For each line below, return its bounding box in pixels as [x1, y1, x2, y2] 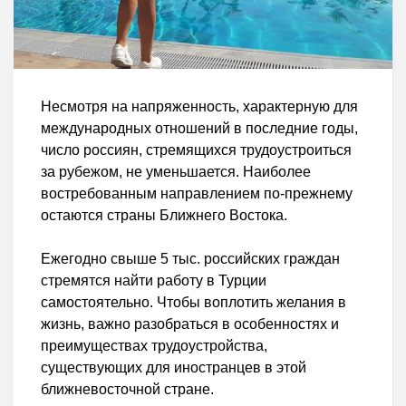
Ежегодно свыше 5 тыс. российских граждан [41, 250, 340, 266]
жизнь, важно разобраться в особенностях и [41, 315, 339, 332]
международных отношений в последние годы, [41, 120, 358, 136]
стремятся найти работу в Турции [41, 272, 266, 288]
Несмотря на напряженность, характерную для [41, 98, 358, 114]
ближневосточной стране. [41, 381, 214, 397]
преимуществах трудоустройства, [41, 337, 267, 353]
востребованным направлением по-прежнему [41, 185, 353, 201]
